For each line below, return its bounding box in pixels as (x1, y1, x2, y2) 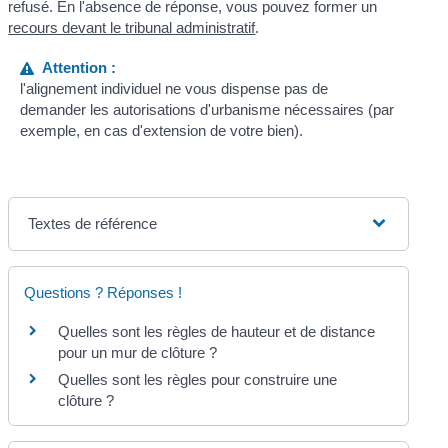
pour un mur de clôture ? (58, 343, 218, 361)
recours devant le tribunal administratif (8, 19, 256, 37)
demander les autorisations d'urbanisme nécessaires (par (19, 100, 394, 118)
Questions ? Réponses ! (24, 283, 183, 301)
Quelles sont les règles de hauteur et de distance (58, 322, 376, 340)
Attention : (33, 58, 116, 76)
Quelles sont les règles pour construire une (58, 370, 338, 388)
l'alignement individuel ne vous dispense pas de (19, 79, 328, 97)
